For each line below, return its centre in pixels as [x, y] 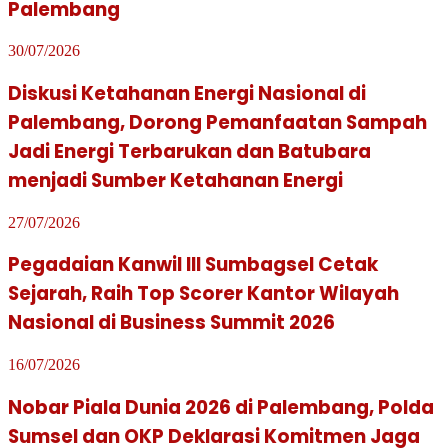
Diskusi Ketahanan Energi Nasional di [187, 93]
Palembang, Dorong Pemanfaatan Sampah [217, 122]
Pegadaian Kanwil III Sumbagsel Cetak [193, 265]
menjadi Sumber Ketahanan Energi [175, 180]
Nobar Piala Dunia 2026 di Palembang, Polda [221, 407]
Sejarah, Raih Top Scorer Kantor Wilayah [203, 294]
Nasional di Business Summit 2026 [171, 323]
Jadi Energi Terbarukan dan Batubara [189, 151]
